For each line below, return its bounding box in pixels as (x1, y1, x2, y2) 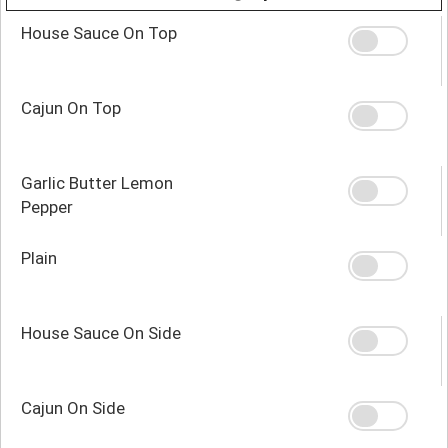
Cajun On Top (21, 97, 121, 118)
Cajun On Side (21, 397, 125, 418)
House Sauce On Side (21, 322, 181, 343)
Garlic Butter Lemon (21, 172, 173, 193)
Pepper (21, 196, 73, 217)
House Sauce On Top (21, 22, 177, 43)
